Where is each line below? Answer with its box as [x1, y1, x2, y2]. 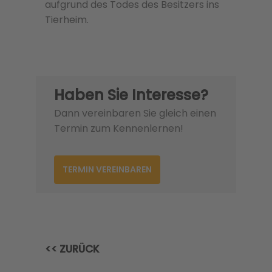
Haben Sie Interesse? [54, 85, 208, 106]
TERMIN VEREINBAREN [63, 163, 152, 176]
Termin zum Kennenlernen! [54, 121, 183, 136]
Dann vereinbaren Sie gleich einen [54, 106, 216, 121]
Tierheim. [45, 13, 89, 27]
